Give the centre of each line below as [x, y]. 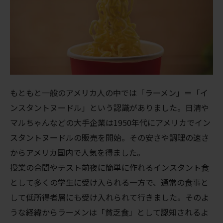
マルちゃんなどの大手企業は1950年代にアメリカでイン [110, 122]
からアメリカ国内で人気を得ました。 [77, 152]
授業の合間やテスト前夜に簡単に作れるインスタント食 [110, 167]
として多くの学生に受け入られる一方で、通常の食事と [109, 182]
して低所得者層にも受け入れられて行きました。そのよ [110, 197]
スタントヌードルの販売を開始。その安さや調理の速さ [110, 137]
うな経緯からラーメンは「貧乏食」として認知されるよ [109, 212]
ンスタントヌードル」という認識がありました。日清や [110, 107]
